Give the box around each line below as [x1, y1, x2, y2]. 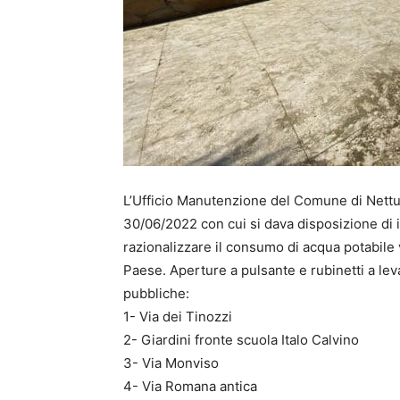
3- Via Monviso [123, 354, 219, 372]
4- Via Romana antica [123, 378, 257, 396]
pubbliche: [123, 285, 189, 303]
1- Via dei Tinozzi [123, 308, 232, 326]
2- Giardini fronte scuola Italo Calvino [123, 331, 359, 349]
